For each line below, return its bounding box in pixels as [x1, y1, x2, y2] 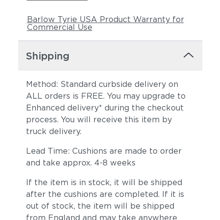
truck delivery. [26, 127, 82, 136]
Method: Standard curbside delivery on [26, 80, 178, 89]
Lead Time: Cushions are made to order [26, 146, 182, 156]
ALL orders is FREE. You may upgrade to [26, 91, 186, 101]
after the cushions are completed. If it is [26, 190, 184, 199]
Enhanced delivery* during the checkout [26, 103, 184, 112]
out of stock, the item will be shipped [26, 201, 174, 211]
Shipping [26, 50, 70, 62]
